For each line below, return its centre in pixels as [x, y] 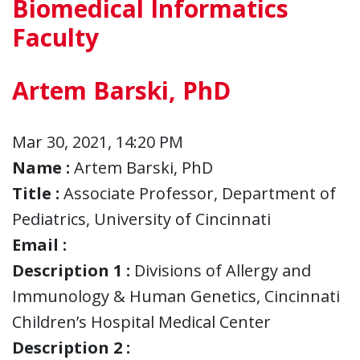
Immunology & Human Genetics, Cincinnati [176, 296]
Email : [39, 244]
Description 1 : [71, 270]
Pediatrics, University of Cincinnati [141, 219]
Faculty [55, 37]
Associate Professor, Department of [200, 193]
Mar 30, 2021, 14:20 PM [98, 141]
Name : [41, 167]
